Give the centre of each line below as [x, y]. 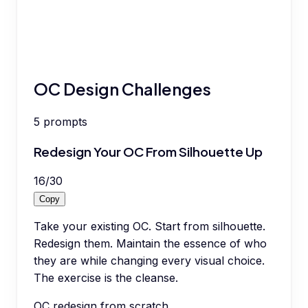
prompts [65, 121]
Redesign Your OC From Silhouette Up [148, 151]
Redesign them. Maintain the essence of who [150, 244]
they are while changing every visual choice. [149, 261]
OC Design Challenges [122, 88]
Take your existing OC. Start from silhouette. [150, 227]
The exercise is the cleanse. [106, 278]
